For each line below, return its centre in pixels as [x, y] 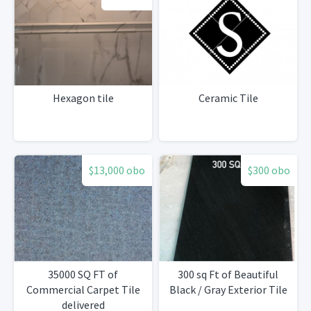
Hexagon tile [83, 98]
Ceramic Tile [228, 98]
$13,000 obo [117, 170]
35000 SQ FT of [83, 274]
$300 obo [269, 170]
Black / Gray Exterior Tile [228, 289]
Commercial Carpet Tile [83, 289]
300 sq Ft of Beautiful [228, 274]
